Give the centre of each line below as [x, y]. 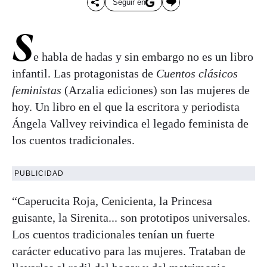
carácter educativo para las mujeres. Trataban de [129, 251]
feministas [37, 90]
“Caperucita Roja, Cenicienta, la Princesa [112, 201]
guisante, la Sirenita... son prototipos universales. [131, 217]
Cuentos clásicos [197, 73]
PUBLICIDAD [39, 173]
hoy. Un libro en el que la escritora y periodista [126, 106]
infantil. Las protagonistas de [84, 73]
